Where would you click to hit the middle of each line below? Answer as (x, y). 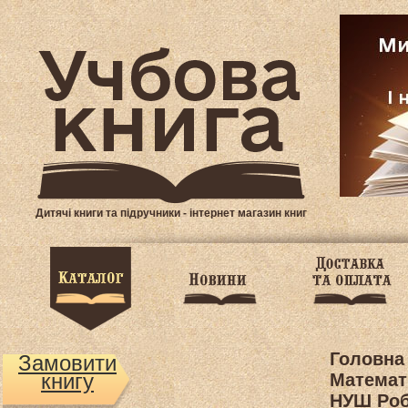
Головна (367, 359)
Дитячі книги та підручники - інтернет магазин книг (171, 213)
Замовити (67, 363)
